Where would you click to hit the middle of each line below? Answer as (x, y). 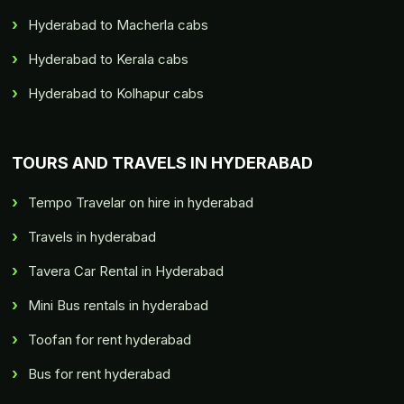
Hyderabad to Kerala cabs (109, 60)
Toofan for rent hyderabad (110, 340)
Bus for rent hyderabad (100, 374)
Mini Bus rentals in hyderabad (119, 306)
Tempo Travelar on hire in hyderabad (141, 203)
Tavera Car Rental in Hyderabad (126, 271)
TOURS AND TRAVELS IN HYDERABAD (163, 163)
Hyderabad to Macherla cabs (119, 25)
